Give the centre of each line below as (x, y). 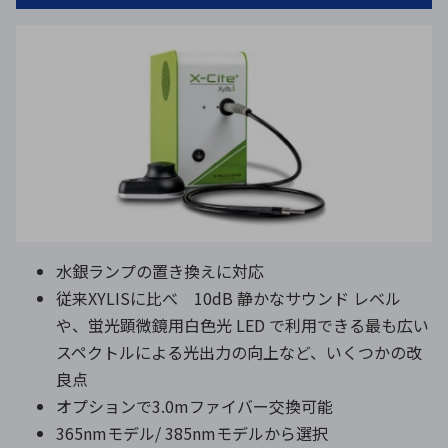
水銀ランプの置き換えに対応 (160, 271)
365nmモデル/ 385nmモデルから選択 (192, 433)
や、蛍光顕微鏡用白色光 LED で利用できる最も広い (242, 325)
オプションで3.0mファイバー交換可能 (194, 406)
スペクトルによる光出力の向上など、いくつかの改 (239, 352)
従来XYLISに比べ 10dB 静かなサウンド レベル (228, 298)
